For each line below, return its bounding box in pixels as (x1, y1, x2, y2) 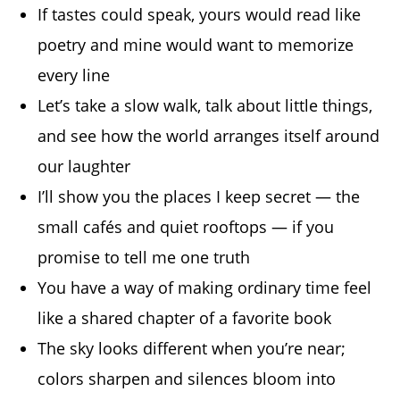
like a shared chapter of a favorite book (37, 307, 332, 329)
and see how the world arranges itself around (37, 125, 380, 147)
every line (37, 64, 111, 87)
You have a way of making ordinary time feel (37, 277, 372, 299)
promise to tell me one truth (37, 246, 251, 269)
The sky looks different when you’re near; (37, 337, 346, 360)
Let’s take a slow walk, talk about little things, (37, 95, 373, 117)
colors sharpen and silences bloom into (37, 368, 337, 390)
